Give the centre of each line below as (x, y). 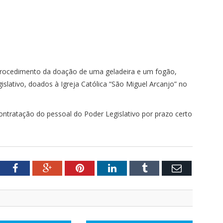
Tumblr (162, 167)
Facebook (37, 167)
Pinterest (101, 167)
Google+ (69, 167)
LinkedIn (134, 167)
